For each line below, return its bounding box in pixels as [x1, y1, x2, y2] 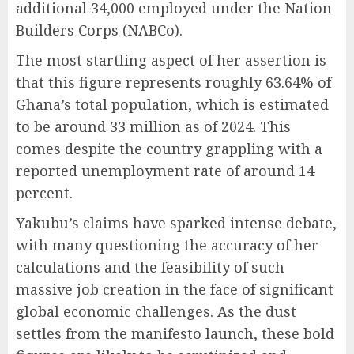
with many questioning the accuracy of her [16, 235, 318, 254]
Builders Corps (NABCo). [16, 21, 183, 40]
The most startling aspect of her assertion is [16, 51, 326, 70]
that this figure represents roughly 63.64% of [16, 73, 331, 92]
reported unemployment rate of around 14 [16, 161, 314, 180]
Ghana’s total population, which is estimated [16, 95, 329, 114]
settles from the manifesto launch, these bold [16, 324, 334, 343]
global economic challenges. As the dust [16, 302, 296, 321]
